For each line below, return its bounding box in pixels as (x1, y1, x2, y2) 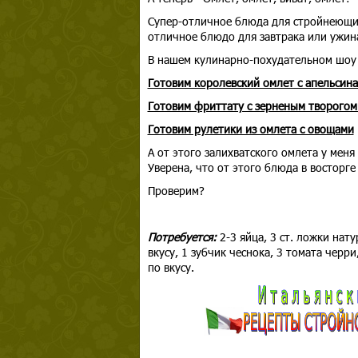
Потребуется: (147, 229, 217, 245)
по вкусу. (147, 260, 194, 275)
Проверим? (147, 183, 205, 198)
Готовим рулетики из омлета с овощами (147, 121, 354, 137)
